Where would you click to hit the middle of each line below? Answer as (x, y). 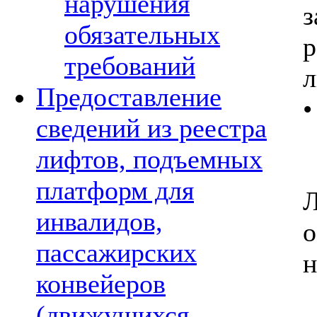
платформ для (115, 190)
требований (130, 66)
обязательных (142, 35)
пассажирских (116, 253)
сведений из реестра (151, 128)
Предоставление (129, 97)
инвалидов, (99, 221)
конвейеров (101, 284)
